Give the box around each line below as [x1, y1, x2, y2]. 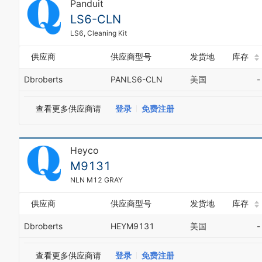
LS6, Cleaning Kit [70, 29, 127, 37]
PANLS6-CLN [111, 74, 163, 84]
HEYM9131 [111, 221, 154, 231]
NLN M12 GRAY [70, 175, 123, 184]
